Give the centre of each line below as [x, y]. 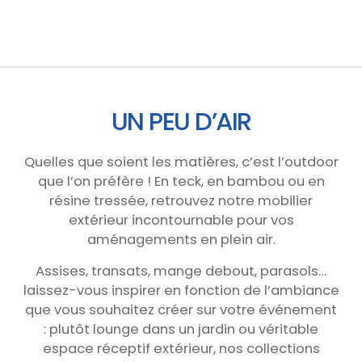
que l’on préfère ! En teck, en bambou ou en [181, 181]
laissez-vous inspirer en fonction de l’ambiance [181, 290]
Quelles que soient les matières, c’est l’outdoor [181, 162]
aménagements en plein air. [181, 239]
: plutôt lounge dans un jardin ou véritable [181, 329]
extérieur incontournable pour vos [181, 220]
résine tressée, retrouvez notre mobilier [181, 200]
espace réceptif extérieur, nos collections [181, 348]
